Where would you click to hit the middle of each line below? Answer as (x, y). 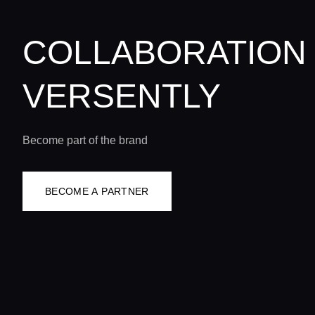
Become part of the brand (85, 140)
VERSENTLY (122, 96)
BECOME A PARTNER (97, 191)
